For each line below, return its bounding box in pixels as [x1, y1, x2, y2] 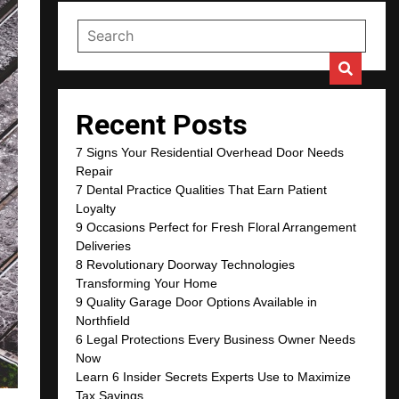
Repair [76, 163, 114, 178]
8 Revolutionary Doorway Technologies [76, 256, 296, 272]
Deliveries [76, 238, 132, 253]
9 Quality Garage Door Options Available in [76, 294, 318, 309]
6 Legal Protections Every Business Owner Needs [76, 331, 356, 346]
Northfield [76, 313, 131, 328]
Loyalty [76, 200, 117, 216]
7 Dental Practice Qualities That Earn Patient [76, 182, 328, 197]
